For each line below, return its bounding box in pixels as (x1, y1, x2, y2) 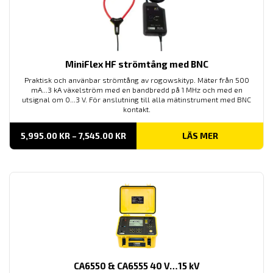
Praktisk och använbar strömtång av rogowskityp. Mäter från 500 (24, 75, 249, 84)
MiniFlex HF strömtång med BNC (65, 58, 208, 69)
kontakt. (122, 104, 151, 113)
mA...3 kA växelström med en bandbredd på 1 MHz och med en (30, 85, 243, 94)
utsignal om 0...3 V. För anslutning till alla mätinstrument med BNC (22, 94, 251, 104)
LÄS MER (182, 130, 218, 141)
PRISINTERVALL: (125, 129, 192, 140)
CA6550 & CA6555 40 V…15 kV (73, 260, 200, 271)
